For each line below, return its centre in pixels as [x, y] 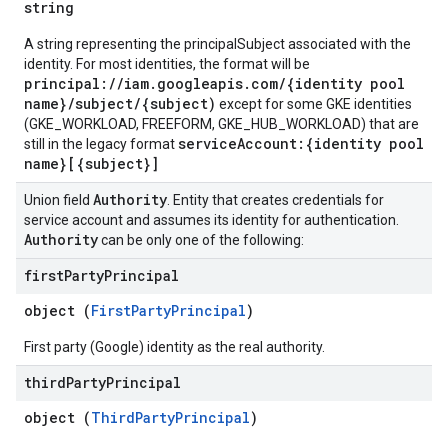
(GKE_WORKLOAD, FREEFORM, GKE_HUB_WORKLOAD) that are [221, 124]
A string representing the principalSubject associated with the [217, 44]
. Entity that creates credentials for [275, 200]
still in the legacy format [101, 144]
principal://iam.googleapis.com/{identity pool [214, 83]
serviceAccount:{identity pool [301, 143]
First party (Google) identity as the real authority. [174, 347]
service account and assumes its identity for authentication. [211, 220]
